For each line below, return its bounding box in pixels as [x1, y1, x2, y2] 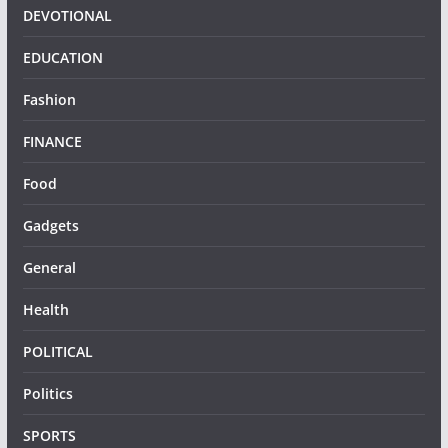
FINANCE [22, 132, 82, 152]
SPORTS [22, 426, 76, 446]
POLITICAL [22, 342, 93, 362]
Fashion [22, 90, 76, 110]
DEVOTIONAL [22, 6, 112, 26]
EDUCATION [22, 48, 103, 68]
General [22, 258, 76, 278]
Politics [22, 384, 73, 404]
